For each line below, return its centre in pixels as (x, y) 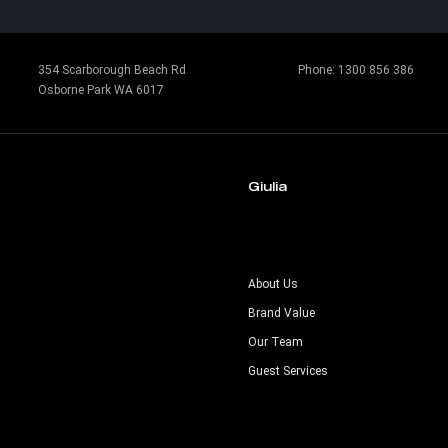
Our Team (275, 342)
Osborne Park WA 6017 (101, 90)
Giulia (267, 186)
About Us (273, 284)
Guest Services (288, 371)
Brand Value (281, 313)
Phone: (318, 70)
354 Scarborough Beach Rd (112, 70)
